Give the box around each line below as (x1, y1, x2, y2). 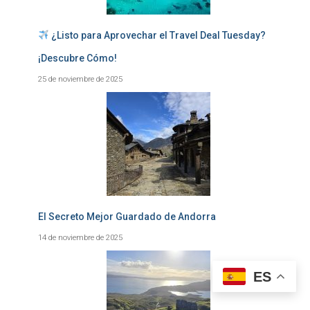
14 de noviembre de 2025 (38, 232, 122, 242)
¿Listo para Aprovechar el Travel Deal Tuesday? (48, 29, 266, 41)
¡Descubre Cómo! (38, 52, 117, 64)
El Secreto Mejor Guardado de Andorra (38, 210, 216, 222)
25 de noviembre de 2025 (38, 73, 122, 84)
